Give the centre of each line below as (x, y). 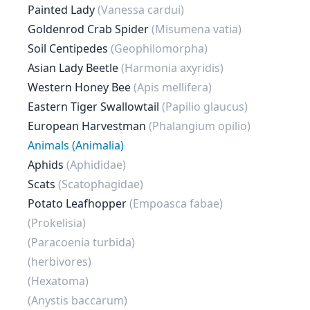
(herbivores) (60, 262)
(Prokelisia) (57, 223)
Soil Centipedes (69, 48)
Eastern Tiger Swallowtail (95, 107)
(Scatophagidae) (101, 184)
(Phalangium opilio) (200, 126)
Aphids (47, 165)
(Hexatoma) (58, 281)
